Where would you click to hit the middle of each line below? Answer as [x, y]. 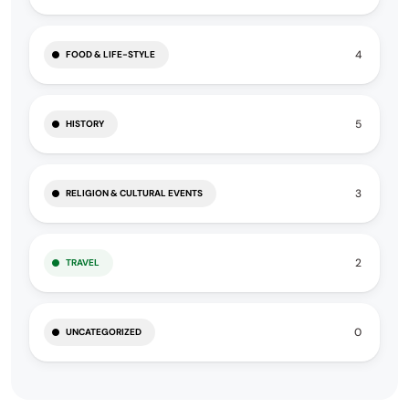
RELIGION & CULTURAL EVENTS [134, 193]
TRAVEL [83, 262]
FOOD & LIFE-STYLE [110, 54]
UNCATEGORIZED [104, 332]
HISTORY [85, 124]
